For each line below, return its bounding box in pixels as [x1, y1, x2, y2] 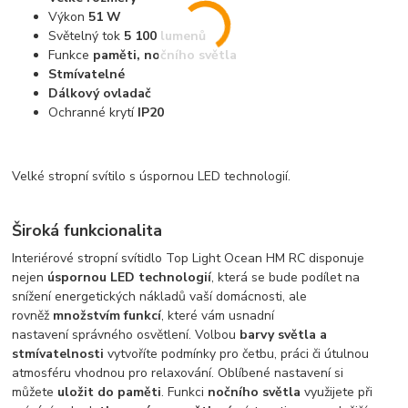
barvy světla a [240, 325, 328, 343]
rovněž [12, 306, 54, 324]
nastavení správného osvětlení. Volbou [12, 325, 240, 343]
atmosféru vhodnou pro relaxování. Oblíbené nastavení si [12, 363, 344, 382]
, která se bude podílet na [211, 268, 361, 286]
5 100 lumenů [120, 26, 207, 45]
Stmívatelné [48, 65, 129, 83]
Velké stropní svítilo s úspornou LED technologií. [12, 167, 291, 185]
